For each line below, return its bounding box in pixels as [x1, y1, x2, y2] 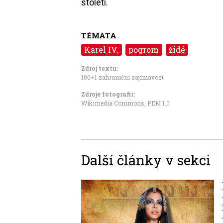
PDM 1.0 [147, 99, 170, 107]
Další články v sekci [81, 150, 211, 169]
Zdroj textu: [81, 64, 118, 72]
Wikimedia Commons [81, 99, 144, 107]
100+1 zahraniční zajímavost [81, 73, 164, 81]
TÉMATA [81, 30, 116, 40]
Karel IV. [84, 44, 119, 55]
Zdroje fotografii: [81, 90, 135, 98]
